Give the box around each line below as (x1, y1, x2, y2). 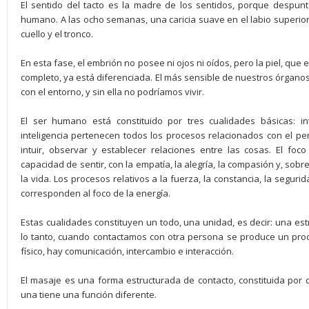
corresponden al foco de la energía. (21, 187, 170, 199)
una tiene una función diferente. (21, 288, 157, 301)
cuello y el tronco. (21, 28, 93, 40)
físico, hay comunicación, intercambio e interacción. (21, 245, 234, 257)
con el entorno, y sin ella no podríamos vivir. (21, 86, 204, 98)
